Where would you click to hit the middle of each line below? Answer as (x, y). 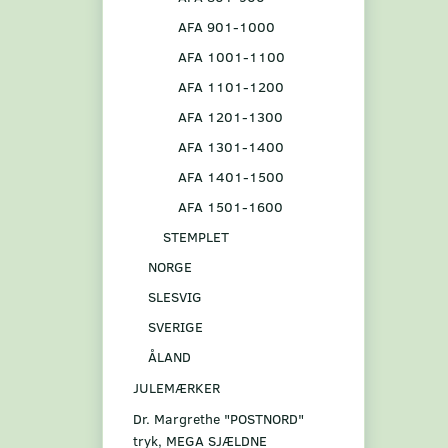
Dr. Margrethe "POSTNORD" (218, 419)
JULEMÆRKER (176, 388)
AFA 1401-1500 (231, 176)
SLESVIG (175, 296)
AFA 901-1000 (226, 26)
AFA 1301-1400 (231, 146)
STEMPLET (196, 236)
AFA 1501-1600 (230, 206)
